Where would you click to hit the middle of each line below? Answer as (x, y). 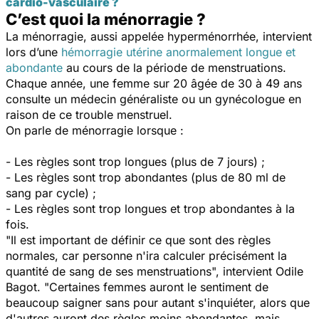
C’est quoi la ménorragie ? (106, 19)
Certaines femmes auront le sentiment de (159, 287)
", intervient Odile (257, 271)
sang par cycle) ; (51, 193)
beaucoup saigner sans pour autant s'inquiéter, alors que (158, 302)
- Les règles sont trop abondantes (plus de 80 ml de (146, 177)
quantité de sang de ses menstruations (109, 271)
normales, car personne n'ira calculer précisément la (146, 255)
